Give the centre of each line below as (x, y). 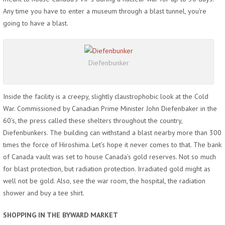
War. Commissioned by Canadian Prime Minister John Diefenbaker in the (110, 108)
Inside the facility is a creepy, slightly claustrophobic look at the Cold (106, 96)
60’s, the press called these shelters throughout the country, (93, 120)
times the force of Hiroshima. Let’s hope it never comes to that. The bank (112, 144)
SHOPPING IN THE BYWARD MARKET (61, 215)
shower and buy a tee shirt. (44, 193)
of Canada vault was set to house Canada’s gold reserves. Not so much (109, 156)
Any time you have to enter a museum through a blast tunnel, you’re (105, 11)
